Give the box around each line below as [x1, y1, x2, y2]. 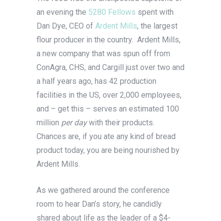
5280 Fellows [88, 7, 136, 17]
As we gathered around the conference [37, 185, 170, 195]
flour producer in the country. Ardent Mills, [37, 35, 181, 45]
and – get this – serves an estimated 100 [37, 104, 179, 114]
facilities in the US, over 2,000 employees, [37, 90, 182, 100]
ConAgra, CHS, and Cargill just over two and [37, 63, 184, 73]
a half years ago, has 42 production [37, 76, 156, 86]
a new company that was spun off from [37, 49, 170, 59]
